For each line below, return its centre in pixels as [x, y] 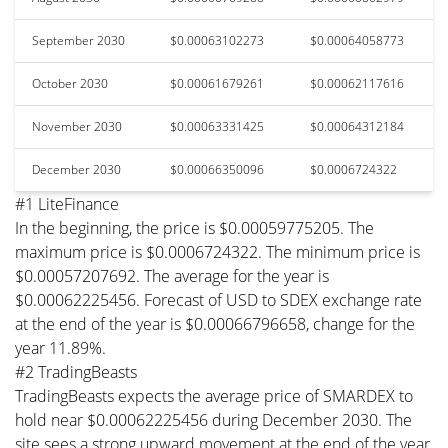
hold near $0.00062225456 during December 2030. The [213, 419]
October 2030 [70, 83]
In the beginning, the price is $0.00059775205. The [194, 227]
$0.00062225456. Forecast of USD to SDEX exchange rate [218, 299]
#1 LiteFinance [67, 203]
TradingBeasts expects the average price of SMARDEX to [214, 395]
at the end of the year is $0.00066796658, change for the [215, 323]
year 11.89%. [60, 347]
